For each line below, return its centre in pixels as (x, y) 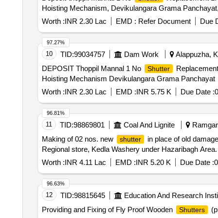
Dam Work (141, 54)
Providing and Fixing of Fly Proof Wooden (108, 209)
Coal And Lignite (149, 125)
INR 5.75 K (154, 92)
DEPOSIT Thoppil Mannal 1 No (92, 68)
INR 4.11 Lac (85, 162)
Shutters (192, 210)
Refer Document (163, 21)
